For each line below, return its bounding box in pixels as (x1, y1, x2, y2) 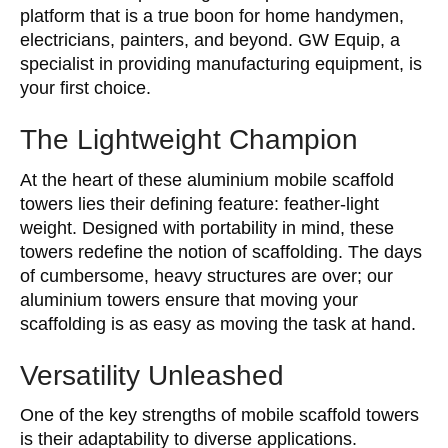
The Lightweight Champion (20, 124, 358, 155)
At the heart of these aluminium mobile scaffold (20, 169, 394, 190)
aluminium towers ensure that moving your (20, 289, 358, 310)
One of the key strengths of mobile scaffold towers (20, 405, 419, 425)
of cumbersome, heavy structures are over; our (20, 265, 393, 286)
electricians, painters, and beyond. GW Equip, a (20, 30, 400, 50)
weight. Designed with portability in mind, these (20, 217, 394, 238)
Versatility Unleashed (20, 359, 284, 391)
